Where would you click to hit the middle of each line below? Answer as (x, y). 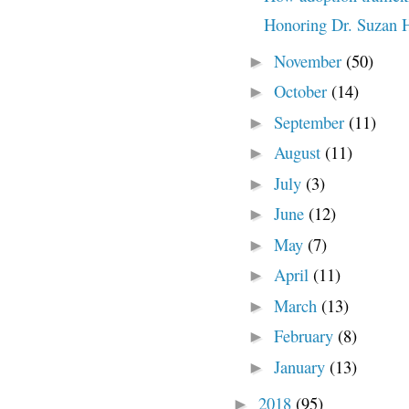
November (309, 60)
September (311, 121)
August (299, 152)
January (301, 366)
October (302, 91)
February (305, 336)
